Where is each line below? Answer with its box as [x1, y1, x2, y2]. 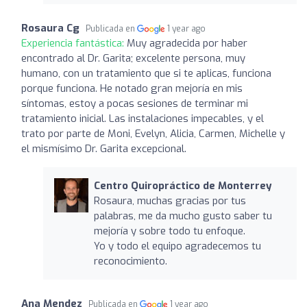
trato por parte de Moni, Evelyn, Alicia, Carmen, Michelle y [21, 126, 285, 140]
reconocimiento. [93, 254, 167, 268]
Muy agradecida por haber [127, 36, 247, 50]
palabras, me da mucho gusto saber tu [93, 208, 272, 223]
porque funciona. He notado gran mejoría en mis [21, 81, 243, 95]
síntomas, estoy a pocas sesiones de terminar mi [21, 96, 248, 110]
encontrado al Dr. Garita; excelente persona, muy [21, 51, 245, 65]
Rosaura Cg [21, 21, 79, 35]
